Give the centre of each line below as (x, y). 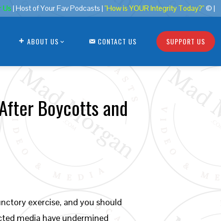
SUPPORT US (186, 41)
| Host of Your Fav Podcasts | (59, 8)
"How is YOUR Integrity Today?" (154, 8)
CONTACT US (117, 41)
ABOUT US (43, 41)
